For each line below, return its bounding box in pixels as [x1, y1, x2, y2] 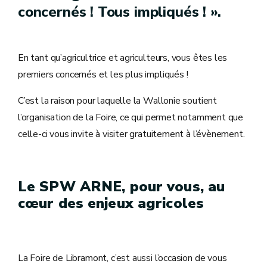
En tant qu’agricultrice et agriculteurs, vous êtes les [18, 51, 228, 64]
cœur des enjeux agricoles [18, 193, 204, 213]
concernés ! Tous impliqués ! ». [18, 2, 221, 21]
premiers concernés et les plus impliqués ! [18, 67, 188, 81]
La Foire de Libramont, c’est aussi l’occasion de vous [18, 251, 227, 265]
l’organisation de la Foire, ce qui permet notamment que [18, 110, 244, 124]
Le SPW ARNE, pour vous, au [18, 176, 225, 196]
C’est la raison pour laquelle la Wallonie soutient [18, 94, 218, 107]
